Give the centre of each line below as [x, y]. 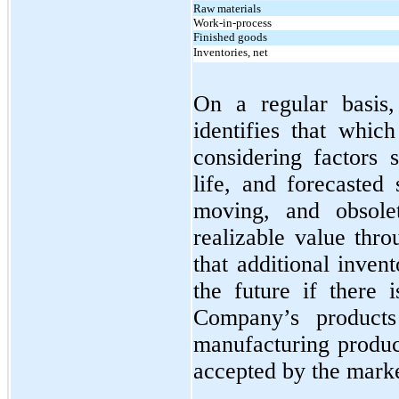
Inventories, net [231, 52]
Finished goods [230, 37]
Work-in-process [232, 22]
